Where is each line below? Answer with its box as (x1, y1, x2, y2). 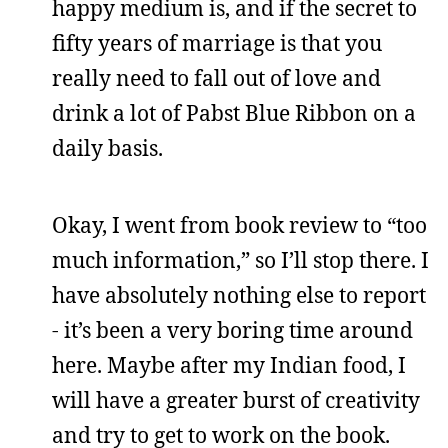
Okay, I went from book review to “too (52, 211, 427, 239)
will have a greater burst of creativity (52, 386, 420, 414)
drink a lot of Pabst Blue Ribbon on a (52, 99, 416, 127)
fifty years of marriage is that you (52, 29, 382, 57)
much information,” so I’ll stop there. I (52, 246, 429, 274)
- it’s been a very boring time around (52, 316, 413, 344)
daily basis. (52, 134, 163, 162)
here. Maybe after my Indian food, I (52, 351, 406, 379)
